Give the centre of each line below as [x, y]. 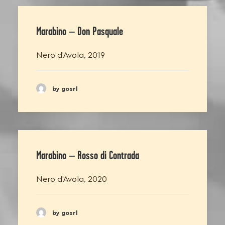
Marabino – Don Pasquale [80, 31]
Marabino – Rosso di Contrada [88, 155]
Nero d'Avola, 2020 [72, 178]
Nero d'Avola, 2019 [71, 54]
